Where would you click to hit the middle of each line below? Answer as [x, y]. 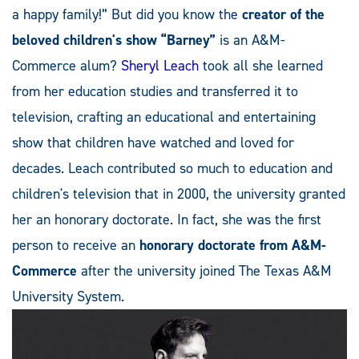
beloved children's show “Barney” [114, 40]
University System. [68, 296]
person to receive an [76, 245]
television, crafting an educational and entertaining [164, 117]
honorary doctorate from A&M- [233, 245]
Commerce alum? [67, 65]
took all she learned [261, 65]
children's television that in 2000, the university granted [179, 194]
